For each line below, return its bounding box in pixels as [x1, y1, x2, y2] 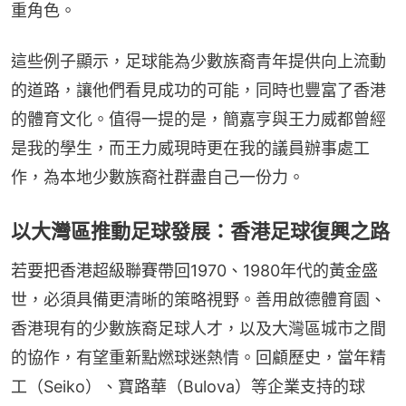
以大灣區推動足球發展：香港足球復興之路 [11, 218, 390, 243]
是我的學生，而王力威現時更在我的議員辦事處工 [11, 138, 370, 158]
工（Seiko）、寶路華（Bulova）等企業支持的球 [11, 376, 365, 396]
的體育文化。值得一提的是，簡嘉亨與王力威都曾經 [11, 109, 386, 129]
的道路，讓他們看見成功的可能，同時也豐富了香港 [11, 80, 386, 100]
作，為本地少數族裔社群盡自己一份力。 [11, 167, 304, 187]
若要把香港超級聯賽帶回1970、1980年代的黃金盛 [11, 260, 378, 280]
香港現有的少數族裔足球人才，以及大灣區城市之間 [11, 318, 386, 338]
